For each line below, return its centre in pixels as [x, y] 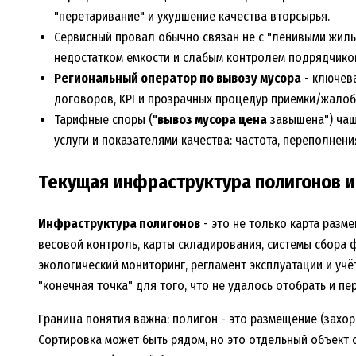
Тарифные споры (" [106, 120]
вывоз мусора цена [212, 120]
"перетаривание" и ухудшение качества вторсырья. [192, 17]
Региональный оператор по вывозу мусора [178, 79]
